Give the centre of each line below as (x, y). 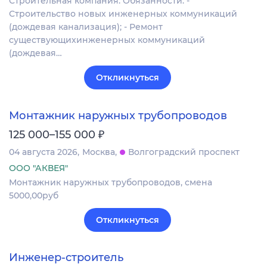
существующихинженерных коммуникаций (107, 40)
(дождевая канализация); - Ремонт (86, 27)
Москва (99, 152)
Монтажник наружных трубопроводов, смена (111, 182)
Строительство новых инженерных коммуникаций (123, 14)
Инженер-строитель (66, 257)
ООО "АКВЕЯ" (38, 168)
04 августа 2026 (43, 152)
